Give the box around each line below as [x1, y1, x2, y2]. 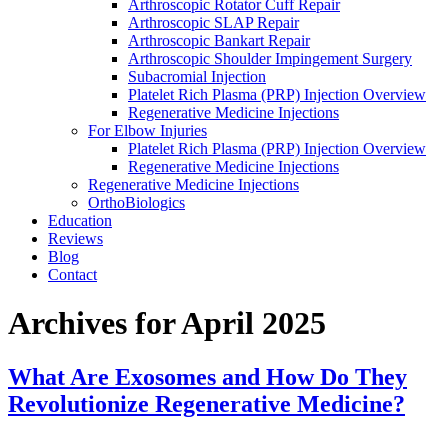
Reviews [48, 230, 103, 247]
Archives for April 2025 [8, 305, 326, 342]
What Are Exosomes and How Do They [8, 363, 407, 390]
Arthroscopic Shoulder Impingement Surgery [128, 50, 412, 67]
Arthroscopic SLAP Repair [128, 14, 299, 31]
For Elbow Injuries [88, 122, 207, 139]
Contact [48, 266, 97, 283]
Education [48, 212, 112, 229]
